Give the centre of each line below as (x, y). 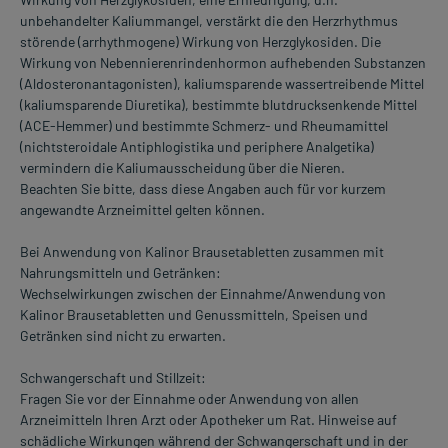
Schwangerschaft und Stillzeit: (113, 378)
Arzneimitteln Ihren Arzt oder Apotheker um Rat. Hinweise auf (208, 420)
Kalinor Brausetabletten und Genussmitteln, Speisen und (194, 315)
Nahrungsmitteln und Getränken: (120, 273)
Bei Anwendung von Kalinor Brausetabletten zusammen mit (202, 252)
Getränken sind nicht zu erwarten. (123, 336)
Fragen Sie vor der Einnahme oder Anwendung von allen (189, 399)
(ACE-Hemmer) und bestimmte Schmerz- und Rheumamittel (204, 126)
